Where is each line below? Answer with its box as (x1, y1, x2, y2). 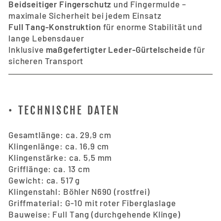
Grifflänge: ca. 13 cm (8, 163, 90, 174)
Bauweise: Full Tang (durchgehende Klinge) (8, 209, 181, 219)
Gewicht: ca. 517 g (8, 175, 80, 185)
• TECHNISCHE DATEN (8, 103, 120, 117)
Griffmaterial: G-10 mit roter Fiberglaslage (8, 197, 176, 208)
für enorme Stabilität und (101, 21, 202, 32)
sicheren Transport (8, 55, 84, 66)
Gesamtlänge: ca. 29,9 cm (8, 129, 111, 140)
